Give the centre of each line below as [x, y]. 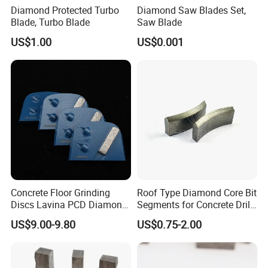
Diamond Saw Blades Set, [191, 10]
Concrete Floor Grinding [61, 192]
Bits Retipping [166, 216]
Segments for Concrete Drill [194, 204]
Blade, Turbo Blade [51, 22]
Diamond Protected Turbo [65, 10]
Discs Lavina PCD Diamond [69, 204]
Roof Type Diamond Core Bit [197, 192]
